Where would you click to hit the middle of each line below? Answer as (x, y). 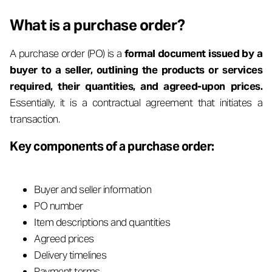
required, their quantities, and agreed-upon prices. (136, 86)
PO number (59, 206)
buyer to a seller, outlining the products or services (136, 70)
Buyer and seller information (93, 189)
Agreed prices (64, 239)
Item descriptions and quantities (102, 222)
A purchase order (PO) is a (67, 53)
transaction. (35, 119)
